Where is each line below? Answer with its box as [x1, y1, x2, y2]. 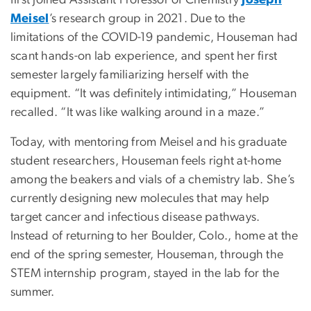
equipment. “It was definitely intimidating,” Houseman [10, 87, 297, 101]
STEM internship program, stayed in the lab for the [10, 267, 280, 280]
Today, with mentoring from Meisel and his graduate [10, 136, 287, 149]
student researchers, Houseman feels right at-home [10, 155, 282, 168]
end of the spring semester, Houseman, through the [10, 249, 284, 262]
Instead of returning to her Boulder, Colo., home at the [10, 230, 299, 243]
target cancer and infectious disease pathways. [10, 211, 260, 224]
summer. [10, 286, 55, 299]
